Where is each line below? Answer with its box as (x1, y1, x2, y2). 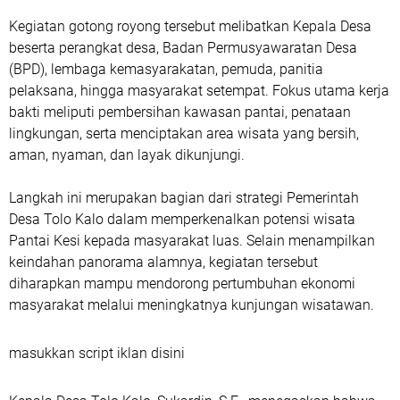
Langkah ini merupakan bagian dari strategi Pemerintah (9, 189, 359, 206)
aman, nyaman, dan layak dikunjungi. (9, 146, 245, 163)
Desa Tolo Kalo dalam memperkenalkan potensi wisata (9, 211, 355, 228)
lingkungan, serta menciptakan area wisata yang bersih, (9, 125, 359, 142)
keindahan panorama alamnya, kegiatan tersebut (9, 254, 318, 271)
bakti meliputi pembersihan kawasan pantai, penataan (9, 104, 351, 121)
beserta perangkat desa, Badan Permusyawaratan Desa (9, 39, 357, 56)
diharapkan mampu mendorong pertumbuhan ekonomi (9, 275, 355, 292)
